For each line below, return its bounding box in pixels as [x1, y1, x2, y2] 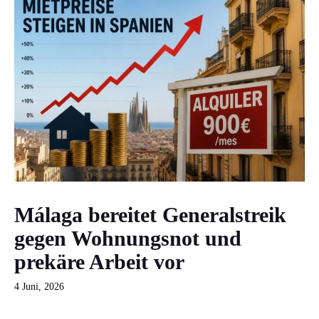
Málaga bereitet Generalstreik [14, 202, 286, 226]
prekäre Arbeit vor [14, 249, 184, 273]
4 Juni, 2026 [14, 281, 64, 292]
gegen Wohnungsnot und [14, 226, 241, 250]
